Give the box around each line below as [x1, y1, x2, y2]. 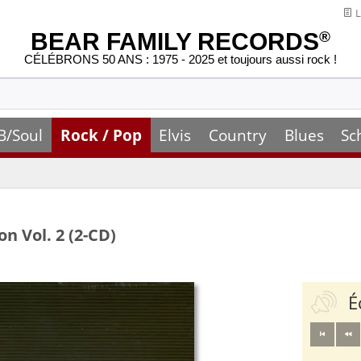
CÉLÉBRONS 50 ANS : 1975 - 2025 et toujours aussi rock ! [24, 52, 337, 67]
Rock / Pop [60, 124, 142, 146]
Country [208, 124, 267, 146]
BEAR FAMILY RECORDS [31, 28, 319, 55]
